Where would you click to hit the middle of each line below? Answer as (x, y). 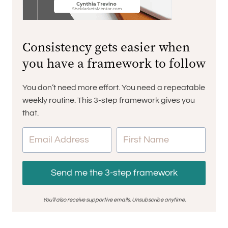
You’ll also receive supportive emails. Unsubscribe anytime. (114, 200)
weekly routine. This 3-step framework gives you (109, 100)
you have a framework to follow (114, 63)
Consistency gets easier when (106, 47)
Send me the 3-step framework (114, 173)
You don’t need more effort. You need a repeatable (114, 88)
